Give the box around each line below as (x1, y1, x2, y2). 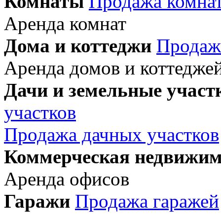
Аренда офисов (4, 168, 129, 189)
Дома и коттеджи (4, 35, 151, 56)
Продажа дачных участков (4, 123, 219, 145)
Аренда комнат (4, 12, 126, 34)
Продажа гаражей (75, 190, 219, 212)
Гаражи (4, 190, 70, 212)
